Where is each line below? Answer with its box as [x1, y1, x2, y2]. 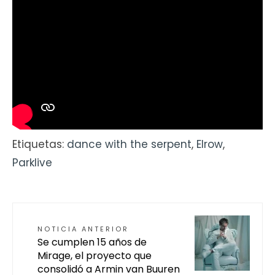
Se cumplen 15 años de [37, 235, 147, 250]
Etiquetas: [12, 137, 67, 152]
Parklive [12, 155, 52, 171]
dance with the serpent [67, 137, 192, 152]
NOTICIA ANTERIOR [37, 224, 129, 234]
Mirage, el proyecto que [37, 249, 152, 263]
